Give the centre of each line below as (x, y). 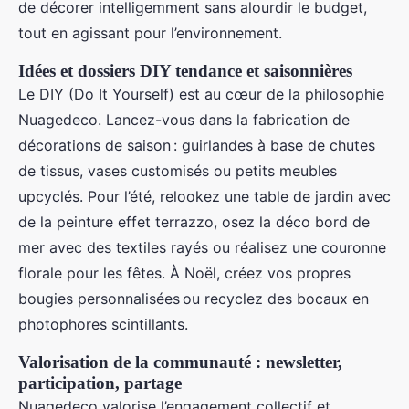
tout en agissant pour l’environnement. (150, 33)
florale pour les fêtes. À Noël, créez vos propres (184, 273)
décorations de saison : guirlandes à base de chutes (197, 145)
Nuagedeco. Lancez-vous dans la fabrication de (184, 120)
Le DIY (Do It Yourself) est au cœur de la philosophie (201, 94)
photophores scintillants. (103, 324)
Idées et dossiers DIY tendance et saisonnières (185, 71)
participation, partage (100, 383)
